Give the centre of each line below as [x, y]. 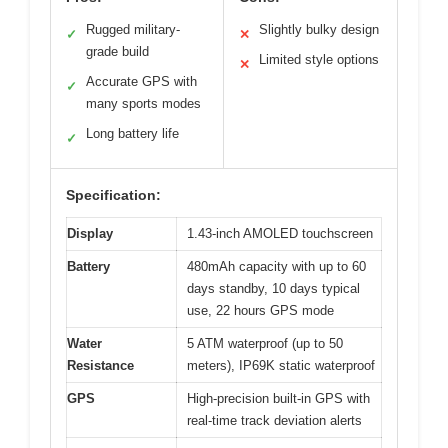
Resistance [100, 365]
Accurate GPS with [141, 81]
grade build [117, 51]
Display [90, 233]
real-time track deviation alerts [274, 420]
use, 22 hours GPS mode [260, 310]
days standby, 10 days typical [273, 288]
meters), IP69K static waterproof [281, 365]
